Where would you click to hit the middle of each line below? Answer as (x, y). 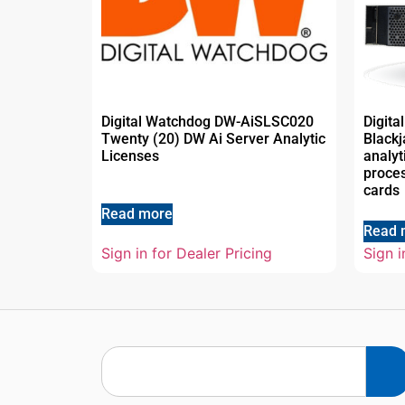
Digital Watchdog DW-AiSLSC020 (207, 121)
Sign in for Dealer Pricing (187, 253)
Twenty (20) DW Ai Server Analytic (213, 138)
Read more (137, 213)
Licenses (130, 155)
